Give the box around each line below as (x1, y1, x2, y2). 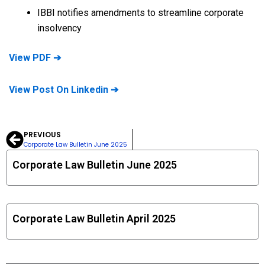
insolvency (37, 22, 82, 34)
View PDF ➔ (9, 52, 61, 63)
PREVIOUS (24, 130, 61, 140)
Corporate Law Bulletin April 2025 (12, 212, 176, 225)
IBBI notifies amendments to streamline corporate (37, 7, 244, 18)
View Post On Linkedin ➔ (9, 84, 118, 95)
